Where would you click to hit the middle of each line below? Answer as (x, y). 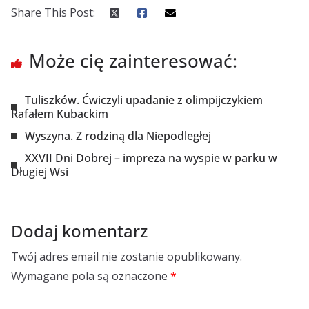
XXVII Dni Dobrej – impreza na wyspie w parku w (151, 158)
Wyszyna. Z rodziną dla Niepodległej (118, 136)
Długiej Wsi (40, 172)
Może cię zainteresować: (133, 61)
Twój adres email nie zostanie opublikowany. (127, 257)
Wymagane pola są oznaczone (91, 276)
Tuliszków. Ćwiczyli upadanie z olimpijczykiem (144, 100)
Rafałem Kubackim (60, 114)
